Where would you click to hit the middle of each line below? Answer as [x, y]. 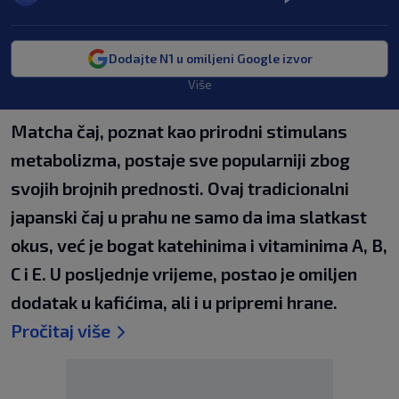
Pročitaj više [61, 330]
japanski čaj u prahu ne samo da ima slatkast [189, 216]
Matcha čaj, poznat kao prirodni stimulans [179, 131]
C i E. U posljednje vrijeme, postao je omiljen [184, 273]
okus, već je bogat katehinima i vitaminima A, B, [199, 245]
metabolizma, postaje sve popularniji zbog [180, 159]
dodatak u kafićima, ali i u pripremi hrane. [174, 302]
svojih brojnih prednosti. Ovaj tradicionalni [180, 188]
